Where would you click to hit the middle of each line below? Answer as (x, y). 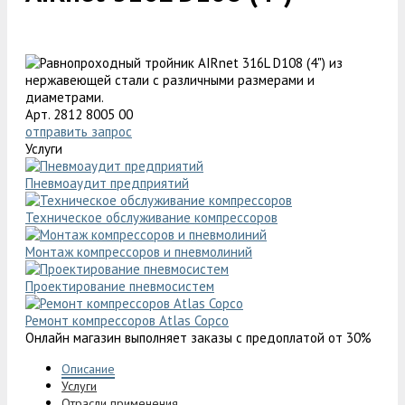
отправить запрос (79, 132)
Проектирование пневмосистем (120, 287)
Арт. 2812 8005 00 (79, 115)
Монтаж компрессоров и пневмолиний (139, 252)
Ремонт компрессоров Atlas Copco (127, 321)
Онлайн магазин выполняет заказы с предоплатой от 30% (198, 338)
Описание (88, 369)
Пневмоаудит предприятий (107, 184)
